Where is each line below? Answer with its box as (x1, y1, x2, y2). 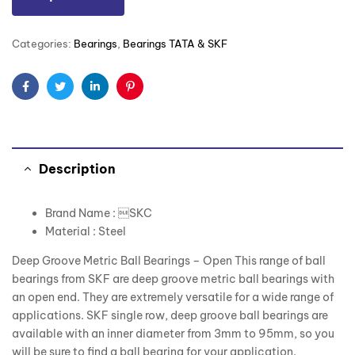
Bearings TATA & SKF (123, 37, 227, 51)
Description (39, 161, 116, 177)
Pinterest (128, 91, 177, 106)
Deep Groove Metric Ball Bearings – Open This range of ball (12, 254, 326, 269)
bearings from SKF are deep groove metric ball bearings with (12, 272, 334, 287)
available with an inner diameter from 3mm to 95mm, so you (12, 326, 334, 342)
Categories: (12, 37, 74, 51)
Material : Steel (45, 224, 126, 239)
